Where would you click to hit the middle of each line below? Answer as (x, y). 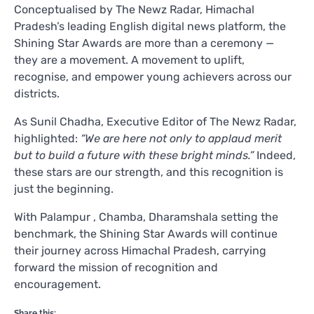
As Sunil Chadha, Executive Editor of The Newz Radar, (155, 121)
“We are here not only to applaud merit (181, 138)
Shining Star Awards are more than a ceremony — (144, 43)
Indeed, (275, 155)
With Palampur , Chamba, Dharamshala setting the (146, 217)
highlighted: (47, 138)
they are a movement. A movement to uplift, (129, 60)
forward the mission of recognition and (116, 267)
